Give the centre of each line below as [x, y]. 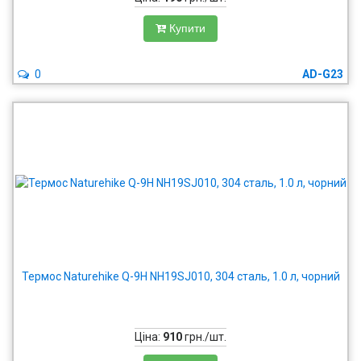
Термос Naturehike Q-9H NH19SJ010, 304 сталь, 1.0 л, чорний [180, 276]
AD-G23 [323, 74]
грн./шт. [204, 337]
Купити [187, 28]
